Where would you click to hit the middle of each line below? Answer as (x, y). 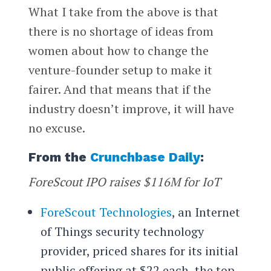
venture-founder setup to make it (120, 70)
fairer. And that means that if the (119, 89)
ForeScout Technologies (106, 212)
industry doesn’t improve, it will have (131, 108)
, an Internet (206, 212)
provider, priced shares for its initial (139, 250)
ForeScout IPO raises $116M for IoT (124, 181)
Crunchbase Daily (145, 157)
